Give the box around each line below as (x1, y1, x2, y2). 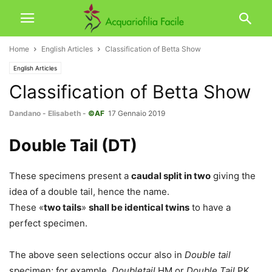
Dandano (9, 109, 41, 118)
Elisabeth (48, 109, 81, 118)
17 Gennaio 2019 (108, 109, 165, 118)
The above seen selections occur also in (9, 249, 185, 260)
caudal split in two (131, 170, 211, 182)
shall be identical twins (89, 202, 189, 213)
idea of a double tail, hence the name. (9, 186, 169, 197)
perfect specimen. (9, 217, 87, 229)
